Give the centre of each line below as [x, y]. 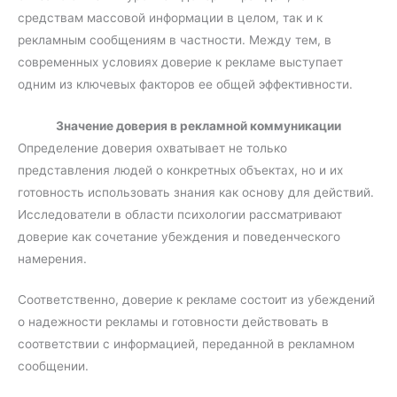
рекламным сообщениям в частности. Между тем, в [175, 39]
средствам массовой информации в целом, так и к [170, 17]
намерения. [52, 258]
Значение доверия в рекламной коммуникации [198, 125]
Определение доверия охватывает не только [152, 148]
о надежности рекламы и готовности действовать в [173, 322]
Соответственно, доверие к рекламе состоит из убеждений [196, 300]
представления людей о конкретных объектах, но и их [180, 170]
